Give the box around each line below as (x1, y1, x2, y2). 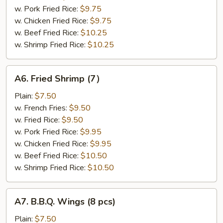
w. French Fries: (14, 103, 69, 113)
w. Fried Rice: (14, 114, 62, 125)
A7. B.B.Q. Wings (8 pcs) (14, 196, 115, 208)
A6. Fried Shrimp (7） (14, 73, 105, 85)
